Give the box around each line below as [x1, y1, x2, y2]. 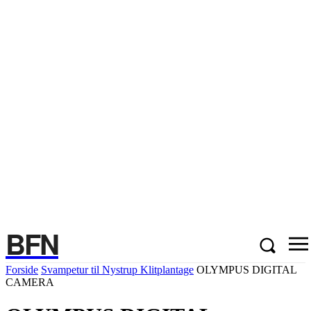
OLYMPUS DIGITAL [196, 264, 296, 276]
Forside [6, 264, 38, 276]
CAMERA [6, 276, 54, 288]
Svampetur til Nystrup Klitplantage [41, 264, 194, 276]
